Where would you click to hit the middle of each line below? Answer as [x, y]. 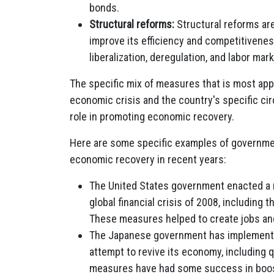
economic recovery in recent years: [148, 159]
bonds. [104, 8]
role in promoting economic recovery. [152, 117]
